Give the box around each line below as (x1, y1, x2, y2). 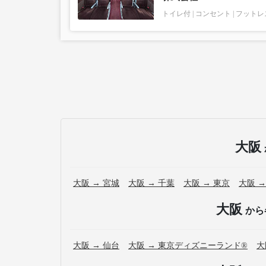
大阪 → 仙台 (73, 241, 119, 250)
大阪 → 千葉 (128, 179, 175, 188)
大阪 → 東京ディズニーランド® (128, 241, 248, 250)
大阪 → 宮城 (73, 179, 119, 188)
